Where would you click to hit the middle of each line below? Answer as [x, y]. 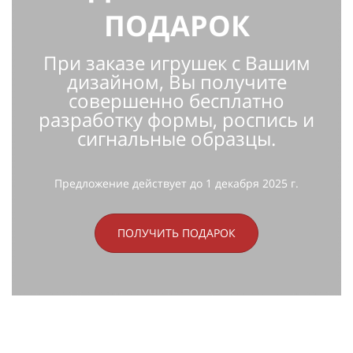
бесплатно [237, 101]
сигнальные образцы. [176, 139]
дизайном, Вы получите [176, 82]
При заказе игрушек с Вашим [176, 63]
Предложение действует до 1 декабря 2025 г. [176, 184]
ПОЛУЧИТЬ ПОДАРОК [176, 233]
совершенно [129, 101]
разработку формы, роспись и [176, 120]
